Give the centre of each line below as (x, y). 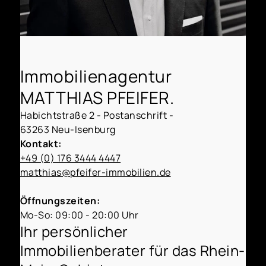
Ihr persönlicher (74, 232)
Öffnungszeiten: (60, 201)
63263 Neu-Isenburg (68, 130)
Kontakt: (41, 144)
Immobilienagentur (96, 76)
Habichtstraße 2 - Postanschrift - (97, 115)
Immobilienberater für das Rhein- (132, 251)
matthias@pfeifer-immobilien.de (95, 172)
